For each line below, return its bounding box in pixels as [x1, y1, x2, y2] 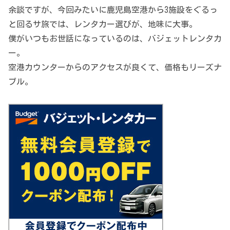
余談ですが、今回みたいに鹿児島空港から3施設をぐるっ [8, 6, 218, 14]
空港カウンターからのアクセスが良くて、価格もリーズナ [8, 63, 222, 72]
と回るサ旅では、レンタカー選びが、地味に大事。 [8, 20, 197, 29]
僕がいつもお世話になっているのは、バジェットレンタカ [8, 34, 222, 43]
